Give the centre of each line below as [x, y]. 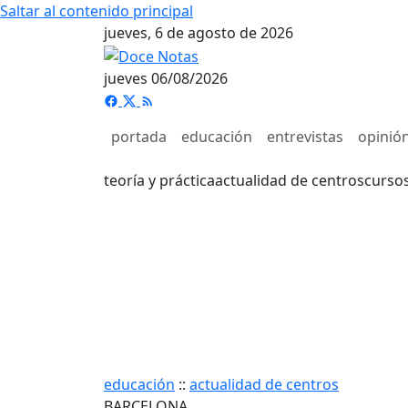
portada [139, 136]
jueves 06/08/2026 [166, 78]
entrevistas [305, 136]
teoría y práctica [159, 180]
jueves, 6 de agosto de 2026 [199, 33]
